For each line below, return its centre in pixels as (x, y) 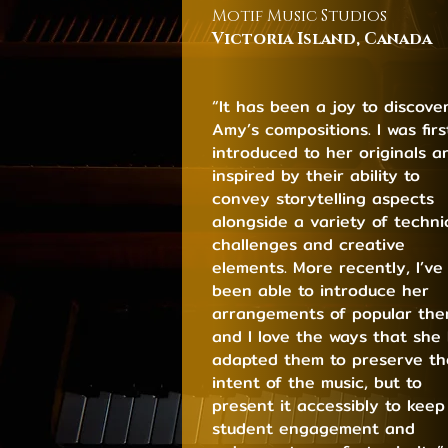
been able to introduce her (321, 290)
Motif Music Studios (300, 15)
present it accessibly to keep (329, 405)
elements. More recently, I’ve (328, 267)
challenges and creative (309, 244)
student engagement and (314, 428)
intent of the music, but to (317, 382)
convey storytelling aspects (323, 198)
